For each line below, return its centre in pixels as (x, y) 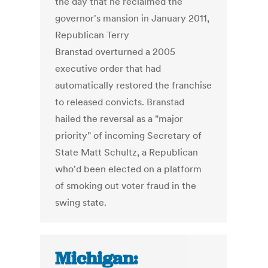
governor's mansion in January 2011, (133, 18)
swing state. (81, 202)
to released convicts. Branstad (120, 102)
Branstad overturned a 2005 (115, 52)
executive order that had (108, 68)
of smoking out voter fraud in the (126, 186)
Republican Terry (92, 35)
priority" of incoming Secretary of (129, 135)
